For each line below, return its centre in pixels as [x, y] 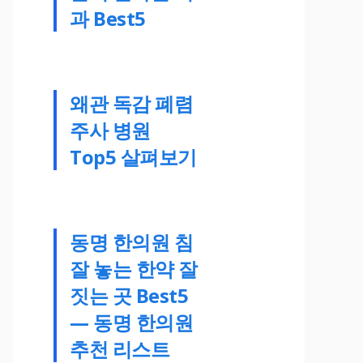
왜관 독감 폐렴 [132, 103]
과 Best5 [108, 18]
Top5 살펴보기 [133, 156]
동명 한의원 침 [132, 241]
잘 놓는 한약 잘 [134, 268]
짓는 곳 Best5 [129, 295]
